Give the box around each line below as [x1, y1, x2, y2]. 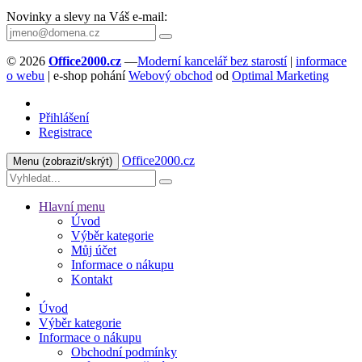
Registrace [39, 124, 92, 139]
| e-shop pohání [44, 68, 128, 82]
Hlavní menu [39, 199, 105, 213]
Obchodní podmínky [71, 344, 177, 359]
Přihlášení [39, 110, 89, 124]
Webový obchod [128, 68, 213, 82]
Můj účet [71, 242, 116, 257]
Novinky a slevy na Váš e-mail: [6, 9, 167, 23]
